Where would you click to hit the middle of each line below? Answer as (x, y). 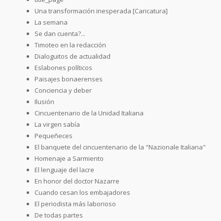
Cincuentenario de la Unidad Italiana (89, 113)
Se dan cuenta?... (60, 33)
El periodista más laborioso (75, 203)
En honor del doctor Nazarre (77, 181)
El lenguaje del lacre (64, 169)
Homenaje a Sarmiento (69, 158)
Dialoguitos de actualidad (73, 56)
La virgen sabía (57, 124)
